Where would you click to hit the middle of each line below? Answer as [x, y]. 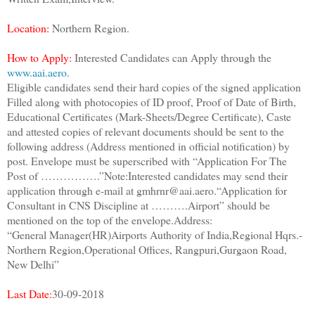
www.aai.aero [37, 72]
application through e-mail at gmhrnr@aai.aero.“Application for [147, 191]
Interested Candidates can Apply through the [173, 58]
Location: [28, 28]
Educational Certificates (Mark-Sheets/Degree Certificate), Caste [149, 117]
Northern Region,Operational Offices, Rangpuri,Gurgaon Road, [147, 250]
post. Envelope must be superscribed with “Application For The [147, 161]
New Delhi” [33, 264]
